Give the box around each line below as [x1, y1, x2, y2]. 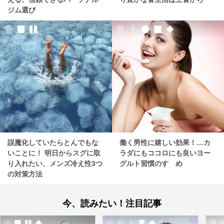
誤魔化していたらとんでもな [7, 138, 98, 147]
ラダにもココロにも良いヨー [119, 149, 210, 157]
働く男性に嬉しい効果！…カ [119, 138, 210, 147]
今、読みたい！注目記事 [62, 198, 161, 209]
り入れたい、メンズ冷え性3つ [7, 159, 102, 168]
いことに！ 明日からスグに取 [7, 149, 100, 157]
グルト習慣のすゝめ [119, 159, 182, 168]
